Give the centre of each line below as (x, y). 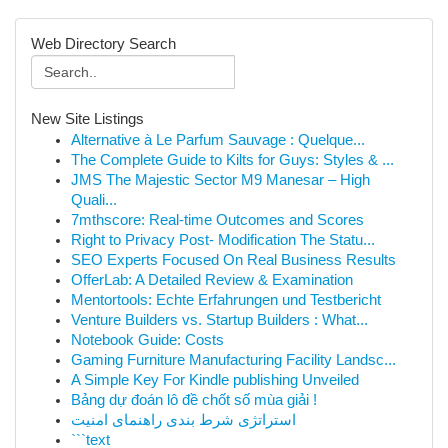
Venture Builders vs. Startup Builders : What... (219, 320)
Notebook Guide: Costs (147, 340)
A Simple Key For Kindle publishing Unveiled (215, 380)
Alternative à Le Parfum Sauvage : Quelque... (218, 140)
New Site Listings (87, 119)
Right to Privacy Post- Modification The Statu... (223, 240)
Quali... (94, 200)
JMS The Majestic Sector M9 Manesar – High (220, 180)
